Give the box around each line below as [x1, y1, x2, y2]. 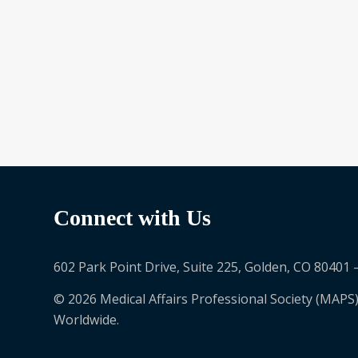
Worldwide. [54, 311, 119, 328]
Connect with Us [54, 205, 211, 230]
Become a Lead [78, 33, 155, 47]
